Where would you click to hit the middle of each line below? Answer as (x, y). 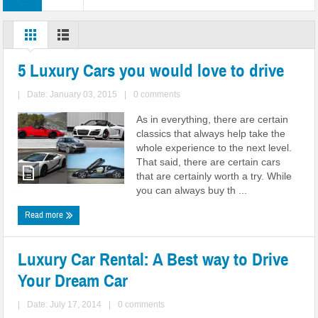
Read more (45, 215)
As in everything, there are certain (213, 119)
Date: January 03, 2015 (72, 94)
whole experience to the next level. (214, 148)
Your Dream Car (73, 281)
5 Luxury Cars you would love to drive (151, 71)
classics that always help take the (211, 133)
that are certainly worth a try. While (214, 176)
